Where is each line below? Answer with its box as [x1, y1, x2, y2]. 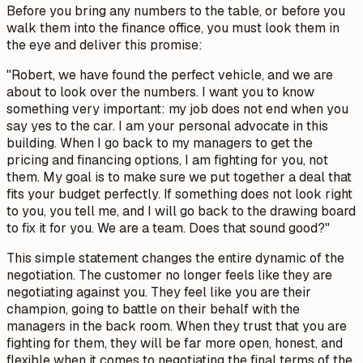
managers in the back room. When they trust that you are [6, 317, 347, 335]
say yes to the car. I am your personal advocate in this [6, 117, 328, 135]
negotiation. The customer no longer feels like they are [6, 266, 332, 284]
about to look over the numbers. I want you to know [6, 83, 314, 100]
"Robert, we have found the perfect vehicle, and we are [6, 66, 333, 83]
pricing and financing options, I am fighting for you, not [6, 151, 328, 169]
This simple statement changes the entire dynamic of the [6, 249, 344, 267]
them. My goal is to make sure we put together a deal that [6, 168, 352, 186]
